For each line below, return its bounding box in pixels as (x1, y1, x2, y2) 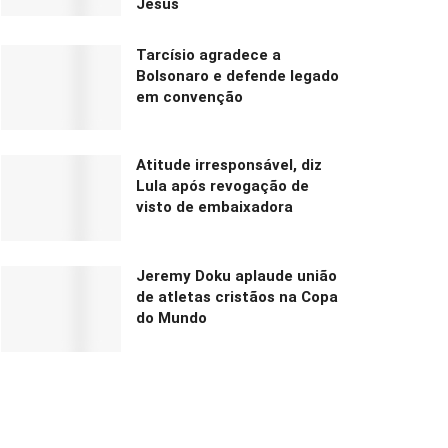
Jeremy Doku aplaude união (136, 267, 337, 286)
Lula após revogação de (136, 177, 309, 196)
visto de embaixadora (136, 198, 293, 217)
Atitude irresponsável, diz (136, 156, 322, 175)
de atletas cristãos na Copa (136, 288, 338, 307)
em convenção (136, 87, 243, 106)
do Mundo (136, 309, 207, 328)
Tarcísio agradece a (136, 45, 281, 64)
